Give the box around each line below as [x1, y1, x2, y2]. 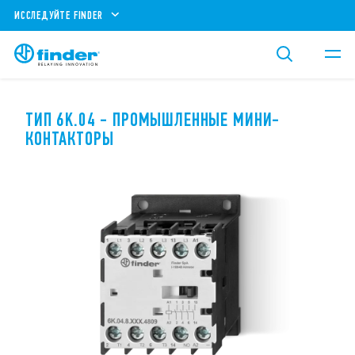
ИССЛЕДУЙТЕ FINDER [14, 8, 103, 22]
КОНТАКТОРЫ [25, 128, 114, 150]
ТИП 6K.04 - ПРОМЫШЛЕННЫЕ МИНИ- [25, 109, 281, 131]
